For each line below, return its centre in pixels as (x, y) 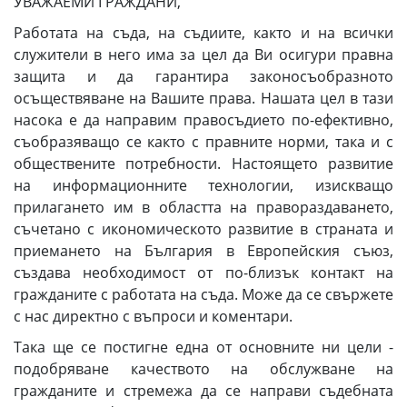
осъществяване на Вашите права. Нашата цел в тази (203, 98)
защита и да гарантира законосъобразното (203, 76)
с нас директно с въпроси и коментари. (153, 316)
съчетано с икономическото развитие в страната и (203, 229)
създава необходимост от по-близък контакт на (203, 273)
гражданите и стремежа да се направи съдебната (203, 391)
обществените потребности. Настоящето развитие (203, 164)
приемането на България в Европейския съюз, (203, 251)
